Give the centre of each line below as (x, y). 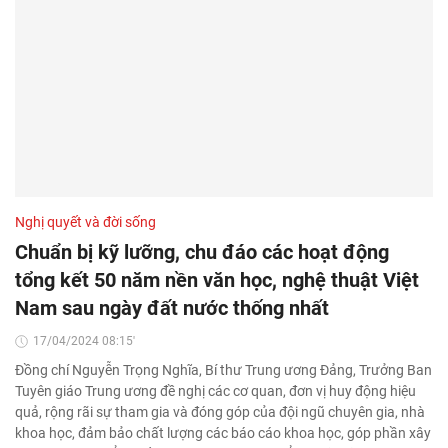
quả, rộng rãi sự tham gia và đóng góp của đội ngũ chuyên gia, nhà (220, 412)
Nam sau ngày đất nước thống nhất (172, 308)
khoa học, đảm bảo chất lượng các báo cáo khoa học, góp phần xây (223, 433)
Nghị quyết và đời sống (85, 222)
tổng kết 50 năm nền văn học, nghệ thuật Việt (217, 280)
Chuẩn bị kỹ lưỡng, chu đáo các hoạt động (202, 252)
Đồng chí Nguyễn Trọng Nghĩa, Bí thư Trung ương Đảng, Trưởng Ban (223, 370)
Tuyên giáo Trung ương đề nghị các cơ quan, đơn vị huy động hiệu (215, 391)
